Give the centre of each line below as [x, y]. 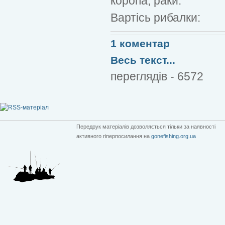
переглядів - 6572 [157, 76]
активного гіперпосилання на [114, 136]
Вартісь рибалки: [155, 17]
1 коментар [140, 43]
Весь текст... [143, 60]
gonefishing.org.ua [174, 136]
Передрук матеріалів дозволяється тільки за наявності [146, 126]
